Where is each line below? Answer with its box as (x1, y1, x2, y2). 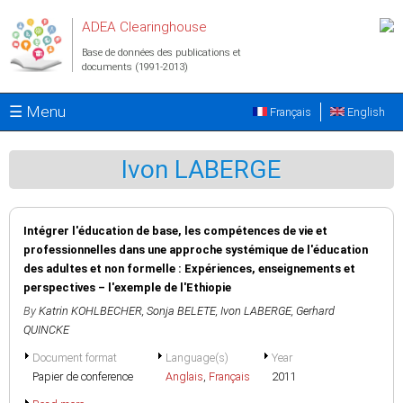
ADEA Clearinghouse (82, 19, 207, 35)
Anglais (166, 370, 203, 383)
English (345, 105, 385, 119)
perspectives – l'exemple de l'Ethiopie (23, 281, 231, 294)
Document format (32, 351, 117, 364)
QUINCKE (23, 323, 69, 336)
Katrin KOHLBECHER (39, 304, 142, 318)
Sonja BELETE (147, 304, 216, 318)
